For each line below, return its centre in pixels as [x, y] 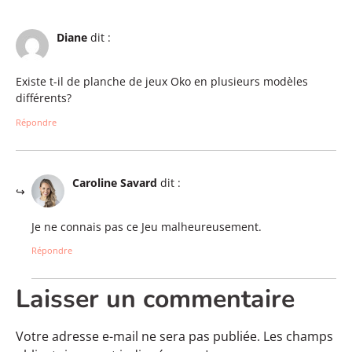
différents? [44, 98]
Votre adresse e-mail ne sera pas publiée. [138, 337]
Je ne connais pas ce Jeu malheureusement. [147, 227]
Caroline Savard [115, 182]
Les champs [298, 337]
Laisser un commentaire [155, 299]
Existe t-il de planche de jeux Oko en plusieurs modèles [162, 82]
